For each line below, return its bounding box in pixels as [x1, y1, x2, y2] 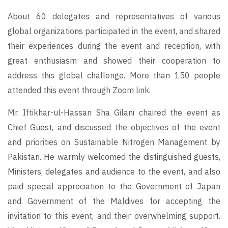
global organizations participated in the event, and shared [8, 26, 220, 37]
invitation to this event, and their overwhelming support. [8, 211, 220, 221]
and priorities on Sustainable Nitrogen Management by [8, 137, 220, 148]
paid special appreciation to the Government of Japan [8, 181, 220, 192]
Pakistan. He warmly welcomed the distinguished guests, [8, 152, 220, 162]
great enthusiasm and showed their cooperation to [8, 55, 220, 66]
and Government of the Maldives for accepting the [8, 196, 220, 207]
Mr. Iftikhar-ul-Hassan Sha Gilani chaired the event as [8, 107, 220, 118]
